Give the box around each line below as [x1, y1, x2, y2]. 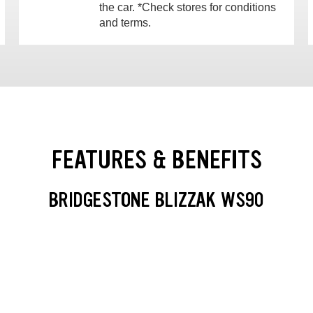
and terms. [99, 16, 151, 29]
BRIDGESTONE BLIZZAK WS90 [49, 187, 264, 214]
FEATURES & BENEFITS [51, 143, 262, 176]
